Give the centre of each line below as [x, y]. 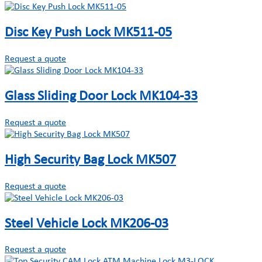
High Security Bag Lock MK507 [90, 160]
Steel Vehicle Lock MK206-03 [87, 224]
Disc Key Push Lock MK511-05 [88, 33]
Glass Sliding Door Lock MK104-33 [101, 96]
